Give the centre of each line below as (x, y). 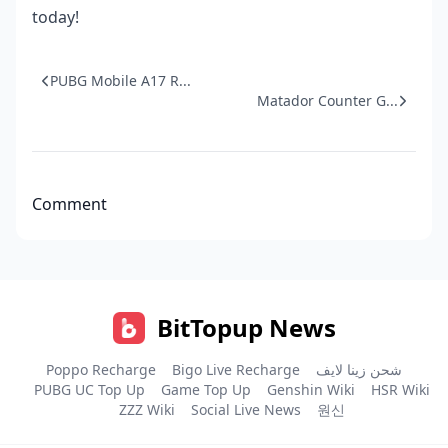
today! (55, 16)
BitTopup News (246, 327)
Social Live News (246, 409)
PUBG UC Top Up (89, 389)
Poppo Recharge (101, 369)
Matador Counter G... (327, 100)
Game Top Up (206, 389)
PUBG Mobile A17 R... (120, 80)
